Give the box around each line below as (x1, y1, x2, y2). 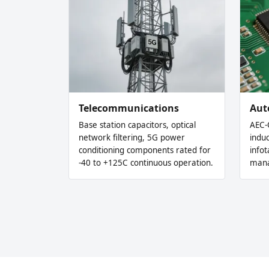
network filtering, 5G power (79, 131, 185, 143)
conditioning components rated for (79, 144, 211, 156)
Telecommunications (79, 101, 179, 115)
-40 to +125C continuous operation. (79, 157, 213, 168)
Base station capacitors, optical (79, 119, 196, 130)
